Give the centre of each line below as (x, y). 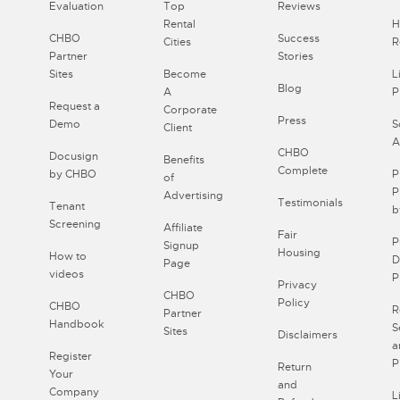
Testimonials (311, 202)
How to (68, 256)
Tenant (67, 206)
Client (178, 127)
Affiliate (183, 227)
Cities (178, 42)
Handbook (77, 324)
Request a (75, 106)
